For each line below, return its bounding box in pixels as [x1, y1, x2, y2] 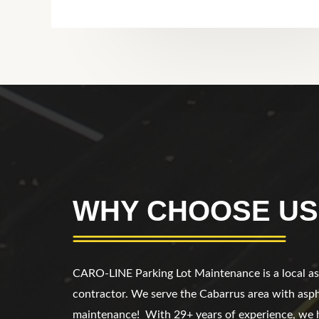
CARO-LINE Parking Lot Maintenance [73, 267, 263, 279]
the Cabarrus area [180, 288, 272, 300]
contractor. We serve [73, 288, 177, 300]
